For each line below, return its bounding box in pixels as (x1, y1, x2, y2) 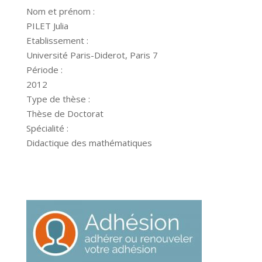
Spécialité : (26, 122, 68, 134)
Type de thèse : (26, 93, 90, 105)
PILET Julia (26, 20, 68, 32)
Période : (26, 64, 63, 75)
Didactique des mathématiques (26, 137, 152, 149)
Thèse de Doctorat (26, 108, 104, 119)
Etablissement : (26, 35, 88, 46)
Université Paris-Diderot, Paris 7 (26, 49, 158, 61)
